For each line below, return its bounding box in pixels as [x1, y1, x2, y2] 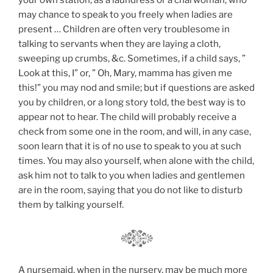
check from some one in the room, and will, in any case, [18, 126, 251, 138]
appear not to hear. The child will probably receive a [18, 112, 236, 123]
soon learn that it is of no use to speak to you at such [18, 141, 241, 152]
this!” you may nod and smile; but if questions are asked [18, 82, 255, 94]
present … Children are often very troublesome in [18, 24, 230, 35]
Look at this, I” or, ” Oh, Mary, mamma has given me [18, 68, 232, 79]
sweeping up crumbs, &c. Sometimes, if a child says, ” [18, 53, 246, 65]
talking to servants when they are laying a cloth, [18, 38, 221, 50]
